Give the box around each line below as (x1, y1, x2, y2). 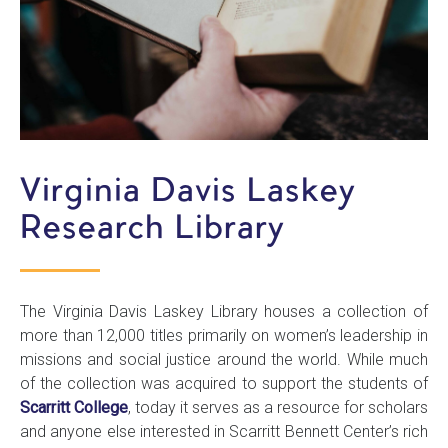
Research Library (20, 215, 285, 247)
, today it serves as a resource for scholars (128, 398, 428, 418)
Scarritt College (20, 398, 128, 418)
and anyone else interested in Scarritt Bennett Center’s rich (20, 422, 428, 442)
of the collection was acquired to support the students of (20, 374, 428, 394)
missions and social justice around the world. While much (20, 350, 428, 370)
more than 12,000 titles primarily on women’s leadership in (20, 326, 428, 346)
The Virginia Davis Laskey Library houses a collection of (20, 302, 428, 322)
